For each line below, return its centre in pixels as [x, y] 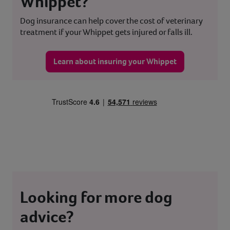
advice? [47, 217]
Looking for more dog [96, 197]
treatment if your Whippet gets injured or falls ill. [106, 32]
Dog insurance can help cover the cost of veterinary [111, 21]
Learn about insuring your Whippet [115, 62]
